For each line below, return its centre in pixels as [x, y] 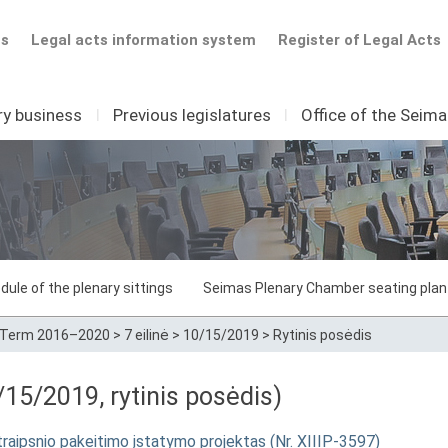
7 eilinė [146, 335]
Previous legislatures [191, 115]
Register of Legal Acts [359, 40]
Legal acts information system [143, 40]
